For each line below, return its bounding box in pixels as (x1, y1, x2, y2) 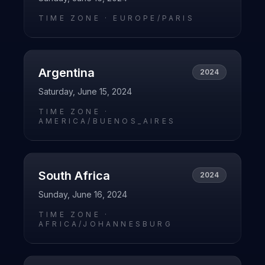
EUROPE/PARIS (113, 14, 195, 22)
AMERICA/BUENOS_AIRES (38, 117, 176, 125)
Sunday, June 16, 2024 (38, 189, 127, 199)
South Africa (38, 169, 110, 183)
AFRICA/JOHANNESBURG (38, 219, 173, 228)
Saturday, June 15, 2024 (38, 86, 132, 96)
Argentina (38, 66, 95, 80)
